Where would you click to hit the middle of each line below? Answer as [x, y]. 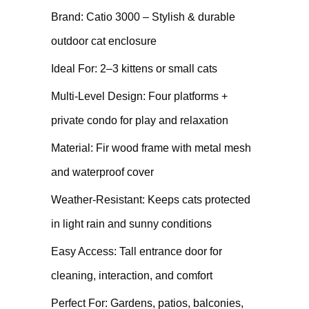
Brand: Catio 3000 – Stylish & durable [143, 17]
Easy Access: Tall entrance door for [137, 251]
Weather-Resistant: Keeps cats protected [151, 200]
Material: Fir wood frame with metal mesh [151, 148]
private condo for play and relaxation [140, 120]
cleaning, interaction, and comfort [132, 276]
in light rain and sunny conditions [131, 224]
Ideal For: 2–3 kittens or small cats [134, 69]
